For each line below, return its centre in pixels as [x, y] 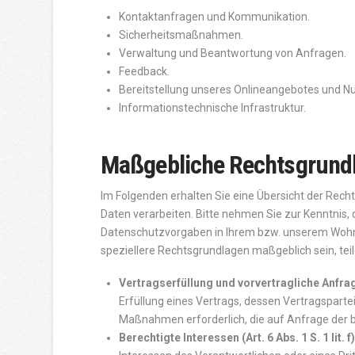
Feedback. [145, 72]
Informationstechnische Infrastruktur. [213, 108]
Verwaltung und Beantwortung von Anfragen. [233, 53]
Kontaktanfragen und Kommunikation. [215, 17]
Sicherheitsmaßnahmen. [181, 35]
